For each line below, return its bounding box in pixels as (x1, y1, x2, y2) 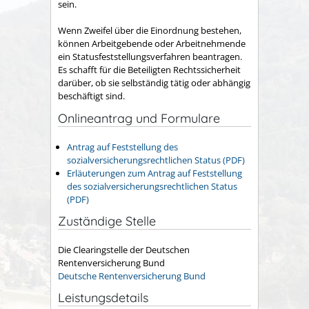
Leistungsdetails (58, 289, 148, 306)
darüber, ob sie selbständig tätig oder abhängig (58, 77, 250, 90)
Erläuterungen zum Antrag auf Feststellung (67, 166, 242, 179)
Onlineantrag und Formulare (58, 110, 220, 126)
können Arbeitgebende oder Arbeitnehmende (58, 37, 246, 50)
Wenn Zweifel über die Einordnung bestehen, (58, 24, 241, 37)
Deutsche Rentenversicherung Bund (58, 269, 206, 282)
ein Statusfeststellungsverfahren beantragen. (58, 50, 242, 63)
